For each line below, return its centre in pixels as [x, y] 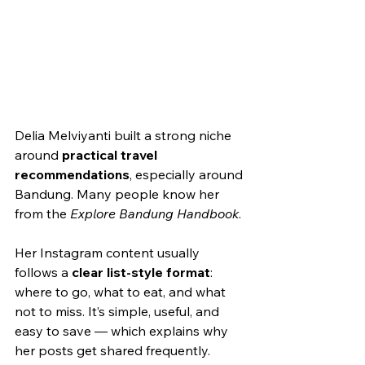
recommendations [72, 174]
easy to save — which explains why [123, 330]
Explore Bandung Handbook [154, 213]
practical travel [111, 154]
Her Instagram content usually [109, 252]
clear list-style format [141, 272]
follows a [43, 272]
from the [42, 213]
